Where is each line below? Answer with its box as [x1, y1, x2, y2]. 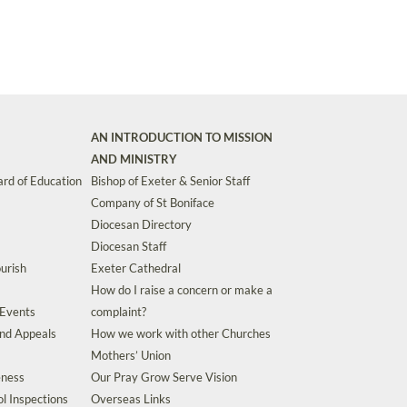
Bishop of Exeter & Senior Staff [91, 174, 250, 189]
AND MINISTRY [91, 152, 177, 167]
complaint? [91, 304, 146, 320]
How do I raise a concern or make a [91, 283, 273, 298]
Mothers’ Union [91, 348, 171, 363]
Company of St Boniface [91, 195, 214, 211]
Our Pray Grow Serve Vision [91, 370, 237, 385]
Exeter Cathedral [91, 261, 181, 276]
